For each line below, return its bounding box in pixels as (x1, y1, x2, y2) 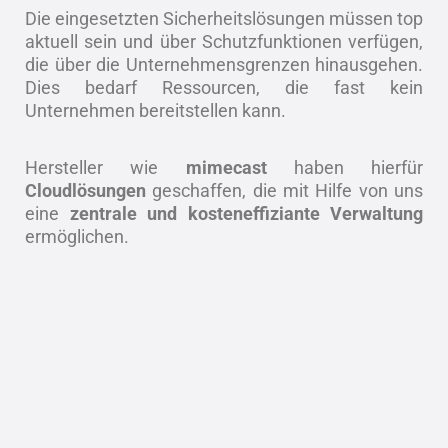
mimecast (185, 157, 294, 178)
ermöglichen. (25, 226, 129, 247)
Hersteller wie (25, 157, 186, 178)
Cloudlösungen (25, 180, 153, 201)
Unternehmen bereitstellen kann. (25, 100, 286, 121)
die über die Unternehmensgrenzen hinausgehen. (25, 54, 423, 75)
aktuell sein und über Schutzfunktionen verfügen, (25, 31, 423, 52)
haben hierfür (293, 157, 423, 178)
